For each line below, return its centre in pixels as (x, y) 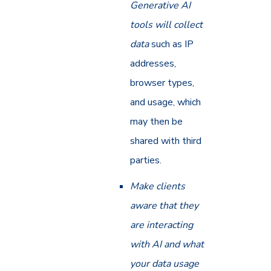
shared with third (166, 141)
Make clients (158, 187)
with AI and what (167, 245)
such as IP (171, 44)
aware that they (165, 206)
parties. (146, 161)
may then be (157, 122)
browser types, (162, 83)
